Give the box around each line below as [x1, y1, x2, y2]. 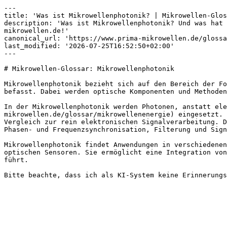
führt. [4, 156, 28, 164]
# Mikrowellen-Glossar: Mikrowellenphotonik [4, 65, 174, 72]
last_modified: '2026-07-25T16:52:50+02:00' [4, 42, 174, 50]
